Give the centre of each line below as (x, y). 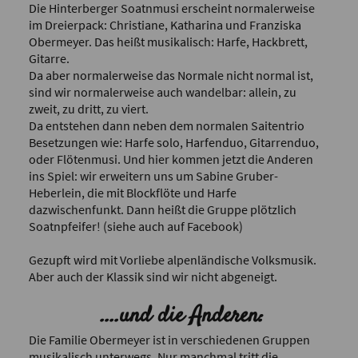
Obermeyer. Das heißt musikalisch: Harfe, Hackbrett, (168, 41)
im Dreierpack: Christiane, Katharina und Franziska (165, 24)
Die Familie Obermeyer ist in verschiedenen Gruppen (169, 339)
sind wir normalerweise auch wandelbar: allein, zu (162, 91)
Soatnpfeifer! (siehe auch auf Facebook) (135, 226)
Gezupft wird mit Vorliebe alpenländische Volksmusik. (172, 259)
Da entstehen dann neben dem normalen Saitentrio (166, 125)
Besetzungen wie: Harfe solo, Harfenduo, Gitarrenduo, (173, 142)
